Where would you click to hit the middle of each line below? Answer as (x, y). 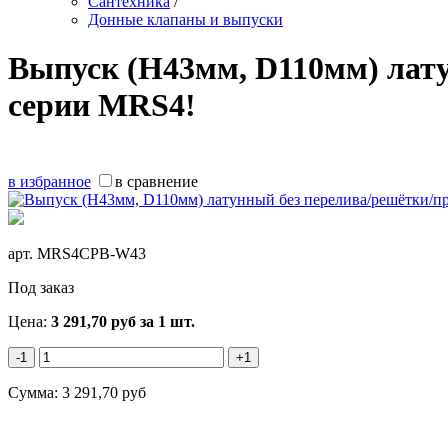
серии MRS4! (102, 105)
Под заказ (41, 287)
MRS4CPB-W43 (91, 253)
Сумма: (35, 392)
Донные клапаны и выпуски (185, 19)
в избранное (49, 181)
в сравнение (156, 181)
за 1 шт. (165, 321)
